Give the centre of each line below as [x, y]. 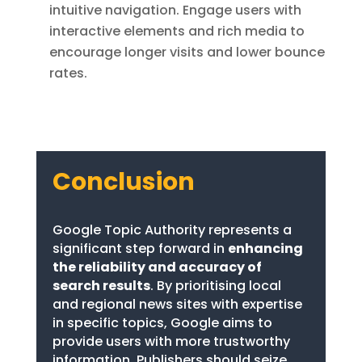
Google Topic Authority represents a [172, 229]
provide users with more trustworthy [171, 341]
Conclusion [123, 181]
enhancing [265, 248]
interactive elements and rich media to [177, 31]
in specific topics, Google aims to [162, 322]
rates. [68, 73]
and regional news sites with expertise [177, 304]
